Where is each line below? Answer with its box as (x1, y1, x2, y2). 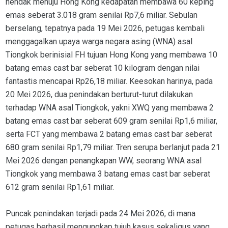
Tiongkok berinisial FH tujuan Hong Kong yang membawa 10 (6, 50, 217, 60)
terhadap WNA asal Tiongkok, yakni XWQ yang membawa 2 (6, 103, 214, 113)
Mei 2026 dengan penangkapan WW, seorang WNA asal (6, 156, 202, 166)
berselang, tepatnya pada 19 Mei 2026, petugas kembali (6, 23, 205, 34)
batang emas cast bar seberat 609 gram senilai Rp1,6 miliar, (6, 116, 217, 126)
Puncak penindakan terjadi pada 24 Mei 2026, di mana (6, 209, 195, 219)
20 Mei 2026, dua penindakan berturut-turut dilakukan (6, 90, 193, 100)
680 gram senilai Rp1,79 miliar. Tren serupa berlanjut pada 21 (6, 142, 220, 153)
